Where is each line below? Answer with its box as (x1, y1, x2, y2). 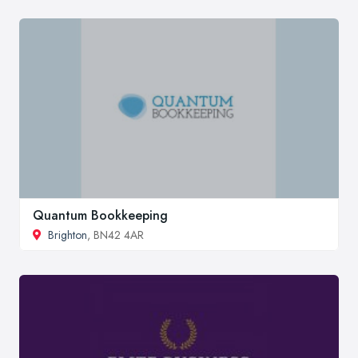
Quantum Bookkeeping (33, 205, 168, 225)
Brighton (48, 226, 87, 243)
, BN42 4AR (87, 226, 144, 243)
